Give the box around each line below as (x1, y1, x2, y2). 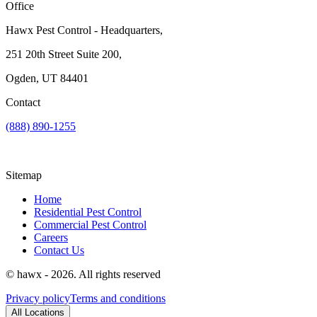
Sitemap (6, 168, 42, 181)
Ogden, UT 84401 (6, 71, 88, 84)
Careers (34, 231, 68, 243)
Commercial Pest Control (34, 218, 146, 231)
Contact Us (34, 243, 84, 256)
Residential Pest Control (34, 205, 142, 218)
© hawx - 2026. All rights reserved (6, 267, 161, 280)
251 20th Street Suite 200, (6, 47, 122, 60)
